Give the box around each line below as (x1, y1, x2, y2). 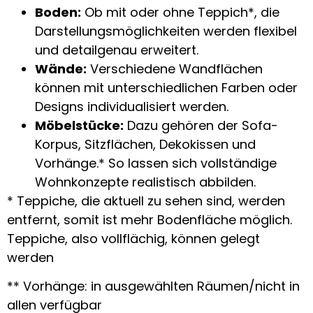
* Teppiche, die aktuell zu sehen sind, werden (7, 191, 285, 210)
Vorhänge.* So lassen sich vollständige (35, 154, 277, 172)
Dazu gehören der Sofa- (124, 116, 278, 134)
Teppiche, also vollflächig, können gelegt (7, 229, 260, 247)
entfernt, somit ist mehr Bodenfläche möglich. (7, 210, 292, 228)
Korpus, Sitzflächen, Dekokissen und (35, 135, 256, 153)
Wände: (35, 59, 87, 78)
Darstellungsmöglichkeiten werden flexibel (35, 22, 297, 40)
